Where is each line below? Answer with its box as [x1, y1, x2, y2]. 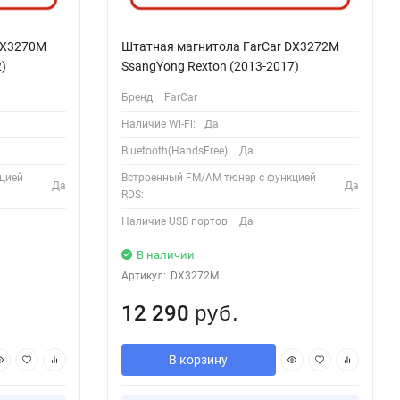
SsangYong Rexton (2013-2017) [121, 58, 299, 73]
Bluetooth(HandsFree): [121, 144, 230, 157]
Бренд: [121, 90, 155, 104]
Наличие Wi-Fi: [121, 117, 196, 130]
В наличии [136, 247, 195, 262]
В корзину [169, 352, 229, 367]
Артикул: [121, 269, 166, 282]
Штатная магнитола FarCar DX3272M [121, 38, 339, 54]
